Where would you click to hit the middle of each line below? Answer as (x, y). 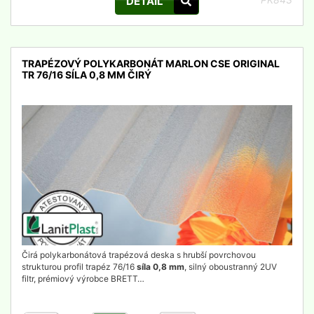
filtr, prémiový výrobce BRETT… (83, 279)
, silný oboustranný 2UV (231, 267)
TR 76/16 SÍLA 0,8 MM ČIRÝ (87, 75)
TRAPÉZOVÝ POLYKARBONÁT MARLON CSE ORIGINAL (151, 63)
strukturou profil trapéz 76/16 (79, 267)
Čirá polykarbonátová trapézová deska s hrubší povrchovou (139, 255)
